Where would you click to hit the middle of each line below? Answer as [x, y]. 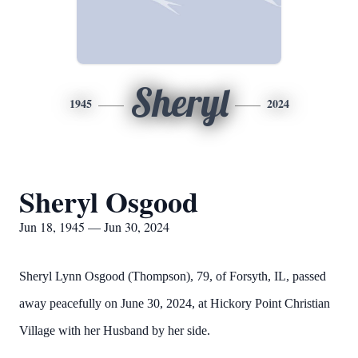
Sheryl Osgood [109, 201]
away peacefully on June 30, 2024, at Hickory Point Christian [175, 303]
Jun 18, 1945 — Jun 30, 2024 [94, 227]
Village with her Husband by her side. [115, 330]
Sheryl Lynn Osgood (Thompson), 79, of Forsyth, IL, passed [173, 276]
